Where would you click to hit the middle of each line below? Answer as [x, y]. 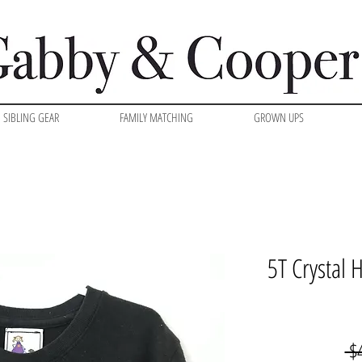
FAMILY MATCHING [156, 118]
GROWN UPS [279, 118]
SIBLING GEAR [31, 118]
